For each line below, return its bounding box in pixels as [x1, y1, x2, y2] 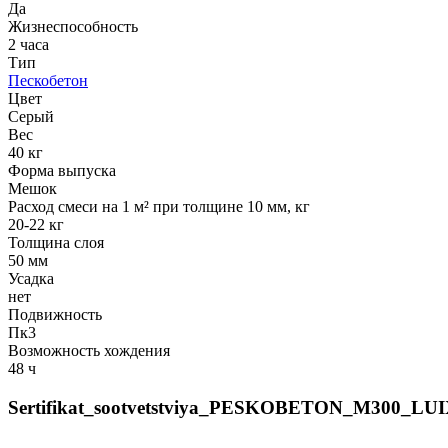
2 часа [8, 35, 49, 53]
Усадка [8, 269, 54, 287]
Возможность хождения [8, 341, 170, 359]
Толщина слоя [8, 233, 104, 251]
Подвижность [8, 305, 102, 323]
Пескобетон [8, 71, 88, 89]
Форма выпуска [8, 161, 116, 179]
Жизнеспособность [8, 17, 138, 35]
